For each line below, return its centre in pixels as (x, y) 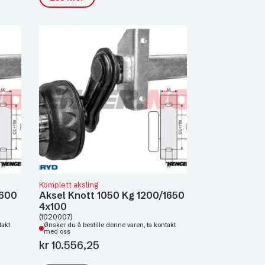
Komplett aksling (69, 185)
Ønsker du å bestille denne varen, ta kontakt (110, 225)
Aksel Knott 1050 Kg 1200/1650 (112, 195)
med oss (57, 232)
